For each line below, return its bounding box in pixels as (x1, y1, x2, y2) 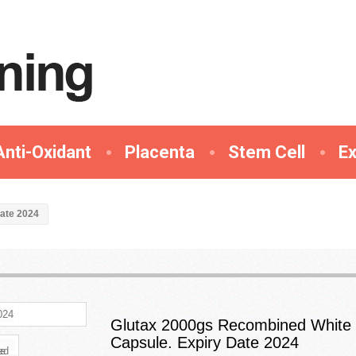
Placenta (125, 142, 195, 162)
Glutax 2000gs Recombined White (110, 316, 351, 334)
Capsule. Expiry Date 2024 (110, 334, 299, 351)
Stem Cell (228, 142, 305, 162)
